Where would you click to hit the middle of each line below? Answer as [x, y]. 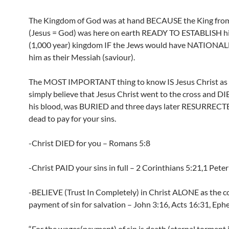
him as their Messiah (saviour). [82, 57]
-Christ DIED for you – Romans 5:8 [89, 143]
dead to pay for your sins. [72, 118]
